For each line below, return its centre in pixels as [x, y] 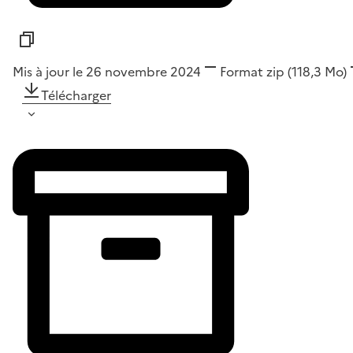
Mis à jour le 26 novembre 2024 [107, 72]
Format [242, 72]
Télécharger [76, 96]
